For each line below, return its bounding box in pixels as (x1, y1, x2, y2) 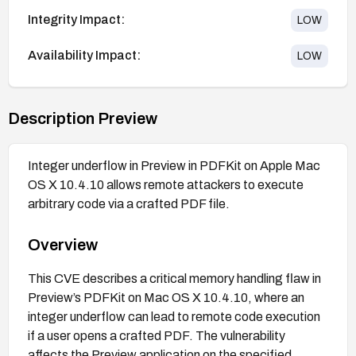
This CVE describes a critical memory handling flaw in (28, 271, 321, 285)
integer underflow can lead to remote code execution (28, 309, 320, 323)
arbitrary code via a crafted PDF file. (28, 196, 230, 211)
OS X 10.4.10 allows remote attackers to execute (28, 177, 304, 192)
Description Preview (8, 109, 157, 127)
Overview (28, 235, 98, 253)
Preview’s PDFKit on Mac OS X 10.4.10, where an (28, 290, 304, 304)
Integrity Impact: (28, 13, 125, 27)
